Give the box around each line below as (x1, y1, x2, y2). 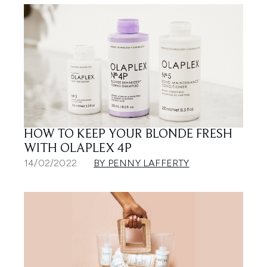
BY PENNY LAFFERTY (94, 157, 190, 169)
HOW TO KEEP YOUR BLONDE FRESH (24, 128, 232, 141)
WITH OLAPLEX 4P (24, 142, 132, 156)
